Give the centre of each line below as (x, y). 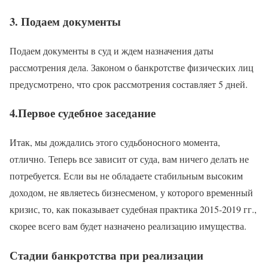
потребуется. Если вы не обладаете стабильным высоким (126, 176)
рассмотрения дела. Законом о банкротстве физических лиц (132, 67)
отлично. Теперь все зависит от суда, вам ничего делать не (129, 159)
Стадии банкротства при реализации (106, 255)
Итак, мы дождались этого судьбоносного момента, (115, 142)
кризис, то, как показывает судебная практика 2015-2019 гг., (133, 209)
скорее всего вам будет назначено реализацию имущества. (128, 226)
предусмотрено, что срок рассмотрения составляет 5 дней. (129, 84)
